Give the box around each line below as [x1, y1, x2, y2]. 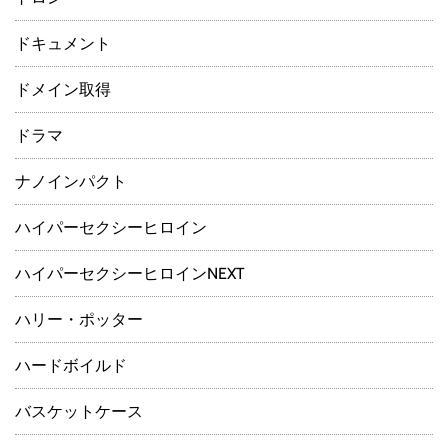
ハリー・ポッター [15, 310, 143, 330]
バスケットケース [15, 402, 143, 422]
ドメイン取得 [15, 80, 111, 100]
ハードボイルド [15, 356, 127, 376]
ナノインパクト [15, 172, 127, 192]
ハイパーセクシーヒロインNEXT [15, 264, 245, 284]
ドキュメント [15, 34, 111, 54]
